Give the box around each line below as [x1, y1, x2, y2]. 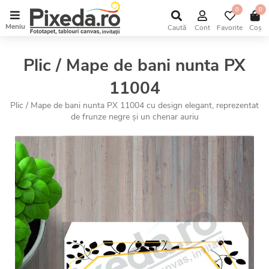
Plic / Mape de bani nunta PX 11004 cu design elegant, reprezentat [10, 100, 259, 111]
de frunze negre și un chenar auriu [70, 111, 199, 122]
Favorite [217, 22, 243, 32]
